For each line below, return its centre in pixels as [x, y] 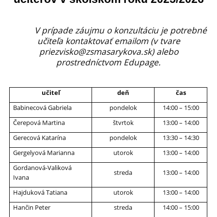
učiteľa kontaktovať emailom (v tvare [108, 40]
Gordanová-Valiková [43, 167]
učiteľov [34, 18]
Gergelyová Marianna [44, 152]
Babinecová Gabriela [43, 107]
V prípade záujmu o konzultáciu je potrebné [108, 30]
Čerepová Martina [39, 122]
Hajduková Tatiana [40, 192]
